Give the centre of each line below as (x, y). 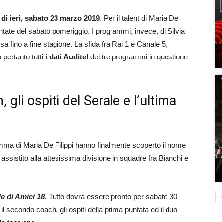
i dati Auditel (67, 57)
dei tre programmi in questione (138, 57)
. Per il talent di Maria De (139, 18)
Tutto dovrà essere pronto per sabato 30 (113, 196)
